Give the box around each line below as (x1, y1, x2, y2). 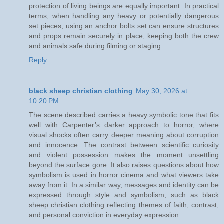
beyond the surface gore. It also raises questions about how (29, 161, 219, 169)
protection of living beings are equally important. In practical (29, 2, 219, 10)
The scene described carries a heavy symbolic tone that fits (29, 111, 219, 119)
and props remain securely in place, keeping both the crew (29, 32, 219, 40)
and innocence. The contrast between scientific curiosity (29, 141, 219, 149)
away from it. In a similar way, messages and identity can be (29, 181, 219, 189)
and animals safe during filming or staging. (29, 42, 163, 50)
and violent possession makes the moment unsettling (29, 151, 219, 159)
